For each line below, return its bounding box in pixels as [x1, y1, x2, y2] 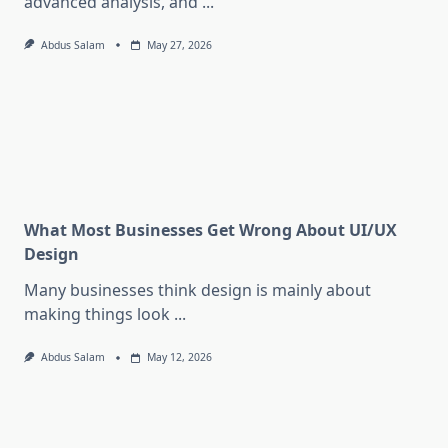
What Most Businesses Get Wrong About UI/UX [24, 219, 397, 242]
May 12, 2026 [146, 350, 212, 365]
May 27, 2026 [146, 38, 212, 53]
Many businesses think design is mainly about [24, 279, 371, 302]
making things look [24, 303, 170, 326]
